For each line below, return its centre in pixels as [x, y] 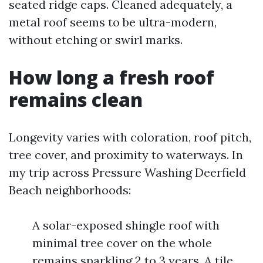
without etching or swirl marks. [96, 40]
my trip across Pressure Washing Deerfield [127, 172]
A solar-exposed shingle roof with [126, 225]
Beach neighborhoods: [70, 190]
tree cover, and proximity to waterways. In [126, 155]
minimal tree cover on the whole [122, 243]
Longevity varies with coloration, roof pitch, [130, 137]
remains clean [76, 100]
